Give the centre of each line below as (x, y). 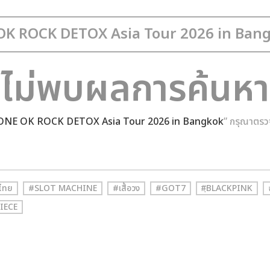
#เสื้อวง (126, 188)
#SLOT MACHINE (63, 188)
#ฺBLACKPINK (227, 188)
